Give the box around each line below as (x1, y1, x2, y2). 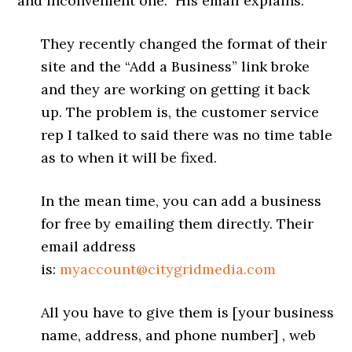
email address (41, 236, 137, 255)
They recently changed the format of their (41, 34, 328, 53)
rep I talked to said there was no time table (41, 125, 333, 144)
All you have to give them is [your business (41, 302, 335, 321)
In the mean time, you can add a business (41, 191, 322, 210)
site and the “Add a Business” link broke (41, 57, 310, 75)
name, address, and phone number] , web (41, 325, 317, 344)
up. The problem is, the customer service (41, 102, 320, 121)
